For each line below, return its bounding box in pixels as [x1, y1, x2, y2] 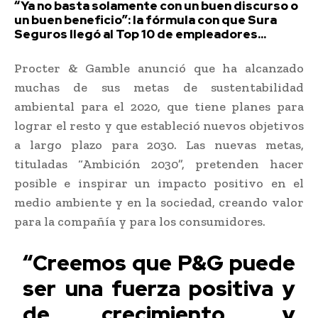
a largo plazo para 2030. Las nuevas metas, [14, 136, 304, 153]
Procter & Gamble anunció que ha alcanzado [14, 60, 304, 76]
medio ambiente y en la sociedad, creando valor [14, 194, 304, 210]
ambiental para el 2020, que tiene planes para [14, 98, 304, 114]
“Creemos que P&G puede [23, 248, 295, 277]
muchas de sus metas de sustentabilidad [14, 79, 304, 95]
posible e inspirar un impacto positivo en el [14, 175, 304, 191]
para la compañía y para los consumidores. [14, 213, 265, 229]
